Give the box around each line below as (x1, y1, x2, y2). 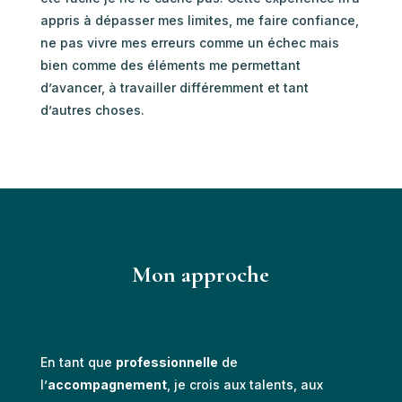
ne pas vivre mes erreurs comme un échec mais (39, 34, 339, 50)
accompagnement (47, 376, 167, 392)
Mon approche (132, 259, 270, 288)
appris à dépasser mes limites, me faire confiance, (39, 12, 359, 28)
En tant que (39, 354, 116, 370)
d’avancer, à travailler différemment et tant (39, 79, 309, 95)
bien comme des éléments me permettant (39, 57, 301, 73)
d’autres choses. (39, 101, 144, 118)
